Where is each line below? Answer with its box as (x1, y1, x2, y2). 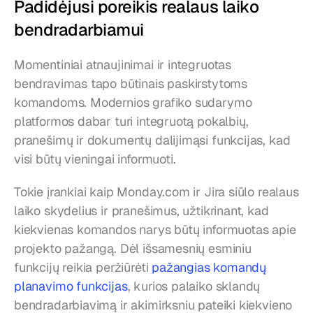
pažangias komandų (152, 259, 267, 275)
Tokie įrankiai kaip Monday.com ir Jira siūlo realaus (14, 183, 299, 200)
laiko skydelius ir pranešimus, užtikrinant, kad (14, 202, 269, 219)
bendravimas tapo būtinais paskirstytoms (14, 75, 247, 92)
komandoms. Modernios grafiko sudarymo (14, 94, 252, 110)
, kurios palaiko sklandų (127, 277, 261, 294)
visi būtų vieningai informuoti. (14, 150, 176, 167)
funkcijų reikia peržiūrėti (14, 259, 152, 275)
